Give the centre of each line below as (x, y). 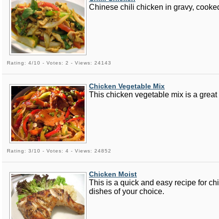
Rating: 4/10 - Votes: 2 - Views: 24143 (59, 63)
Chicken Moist (113, 174)
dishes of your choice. (127, 191)
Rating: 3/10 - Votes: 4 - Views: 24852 (59, 151)
